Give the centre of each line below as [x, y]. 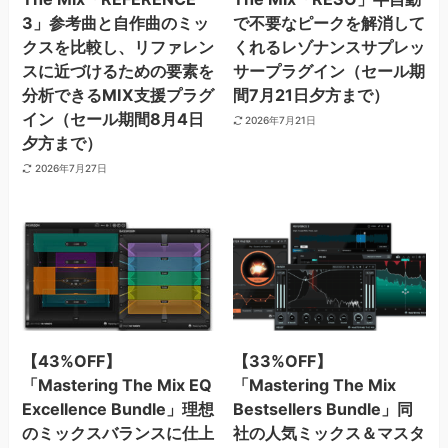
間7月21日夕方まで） [310, 95]
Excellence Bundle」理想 [118, 408]
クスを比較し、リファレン [118, 47]
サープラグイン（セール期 [328, 71]
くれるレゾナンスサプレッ [328, 47]
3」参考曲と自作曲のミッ [116, 23]
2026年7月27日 [70, 167]
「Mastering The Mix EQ [117, 384]
